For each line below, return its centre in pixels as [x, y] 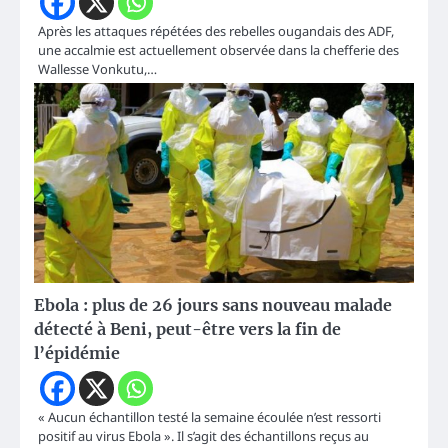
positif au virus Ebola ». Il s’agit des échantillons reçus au [203, 436]
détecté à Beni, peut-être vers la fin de [187, 329]
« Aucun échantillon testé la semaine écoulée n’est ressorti [209, 417]
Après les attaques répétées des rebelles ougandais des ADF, [216, 31]
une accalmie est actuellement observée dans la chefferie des [218, 50]
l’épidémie [77, 353]
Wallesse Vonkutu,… [97, 69]
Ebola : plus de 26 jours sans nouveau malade [213, 305]
